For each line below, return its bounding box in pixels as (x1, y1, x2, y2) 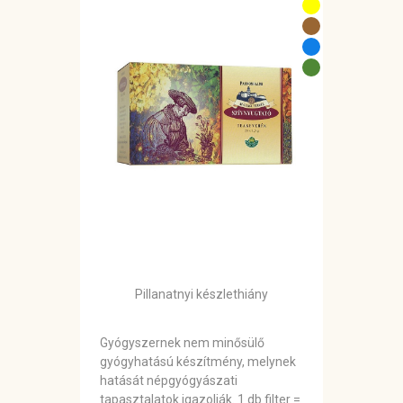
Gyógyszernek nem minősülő (100, 336, 264, 351)
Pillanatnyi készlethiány (135, 287, 268, 302)
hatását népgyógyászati (100, 373, 237, 389)
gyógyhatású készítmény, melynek (100, 354, 296, 370)
